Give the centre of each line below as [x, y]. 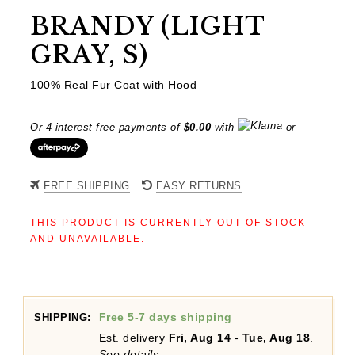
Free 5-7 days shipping [165, 317]
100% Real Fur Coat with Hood [113, 85]
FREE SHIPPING [87, 186]
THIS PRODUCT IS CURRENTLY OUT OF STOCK [168, 223]
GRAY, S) [89, 55]
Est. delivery [134, 338]
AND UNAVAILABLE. [88, 239]
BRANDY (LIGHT [147, 26]
